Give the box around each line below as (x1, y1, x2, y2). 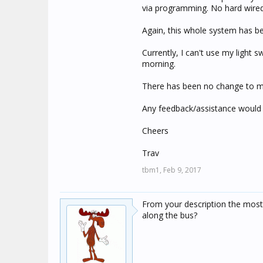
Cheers (142, 125, 168, 136)
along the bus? (142, 210, 197, 221)
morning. (142, 58, 176, 69)
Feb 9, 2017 (163, 165, 201, 175)
